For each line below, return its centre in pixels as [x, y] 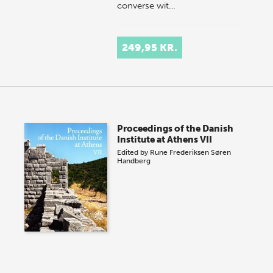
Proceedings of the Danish [175, 128]
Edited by [134, 152]
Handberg [134, 161]
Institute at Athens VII [165, 139]
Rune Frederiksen [180, 152]
